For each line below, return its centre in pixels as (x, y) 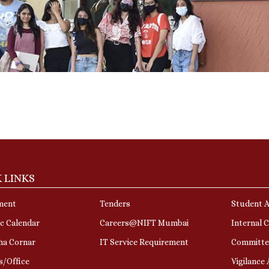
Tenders (115, 203)
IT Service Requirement (144, 242)
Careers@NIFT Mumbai (144, 222)
